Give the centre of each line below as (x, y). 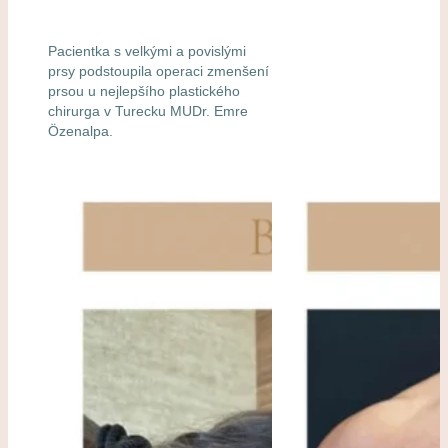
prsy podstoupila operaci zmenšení (158, 70)
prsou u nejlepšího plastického (144, 90)
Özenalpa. (80, 130)
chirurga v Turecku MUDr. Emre (148, 110)
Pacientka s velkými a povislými (147, 50)
